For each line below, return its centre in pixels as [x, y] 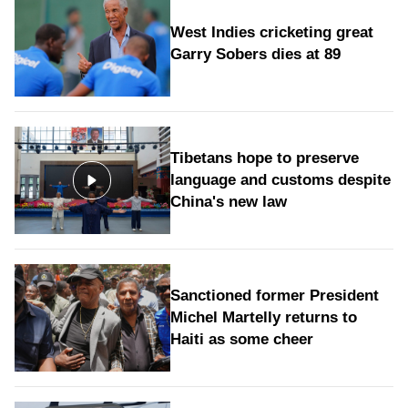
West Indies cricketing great [271, 32]
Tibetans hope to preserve [264, 158]
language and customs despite [280, 180]
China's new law [228, 202]
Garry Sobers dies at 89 [255, 54]
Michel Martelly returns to [263, 317]
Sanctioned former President [274, 295]
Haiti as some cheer [241, 339]
